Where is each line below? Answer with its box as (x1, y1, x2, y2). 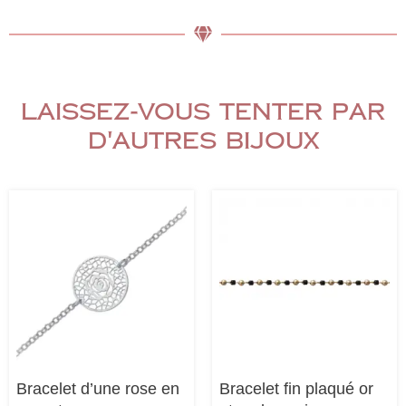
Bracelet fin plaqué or (219, 380, 373, 399)
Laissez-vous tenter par (21, 96, 385, 129)
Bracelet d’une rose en (16, 380, 179, 399)
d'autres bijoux (87, 125, 319, 158)
